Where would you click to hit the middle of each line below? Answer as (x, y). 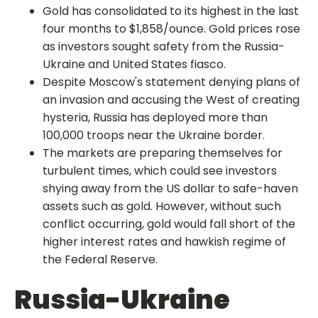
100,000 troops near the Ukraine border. (155, 135)
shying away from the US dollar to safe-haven (170, 188)
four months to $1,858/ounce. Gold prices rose (171, 29)
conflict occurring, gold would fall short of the (169, 224)
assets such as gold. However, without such (162, 206)
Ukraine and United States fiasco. (136, 64)
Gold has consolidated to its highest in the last (171, 11)
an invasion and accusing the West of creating (171, 100)
